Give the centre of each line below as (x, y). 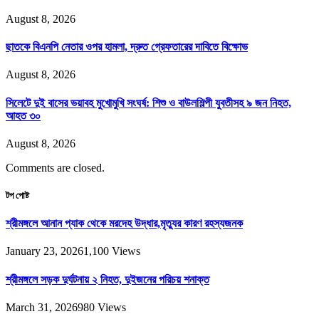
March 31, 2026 (42, 307)
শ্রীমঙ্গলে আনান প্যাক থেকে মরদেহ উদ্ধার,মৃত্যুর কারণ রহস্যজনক (124, 224)
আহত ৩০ (23, 115)
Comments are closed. (55, 167)
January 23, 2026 (45, 251)
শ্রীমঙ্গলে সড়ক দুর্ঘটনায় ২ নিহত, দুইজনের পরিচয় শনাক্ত (108, 279)
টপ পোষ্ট (17, 196)
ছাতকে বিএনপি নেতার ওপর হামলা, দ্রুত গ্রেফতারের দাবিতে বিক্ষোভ (127, 47)
